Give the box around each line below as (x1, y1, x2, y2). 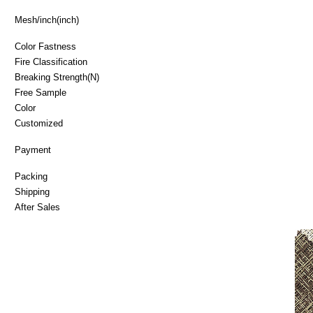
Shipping (15, 186, 50, 197)
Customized (15, 117, 63, 129)
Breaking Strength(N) (15, 71, 99, 82)
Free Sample (15, 87, 66, 98)
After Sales (15, 201, 60, 212)
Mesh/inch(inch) (15, 14, 79, 25)
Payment (15, 144, 51, 155)
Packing (15, 170, 48, 182)
